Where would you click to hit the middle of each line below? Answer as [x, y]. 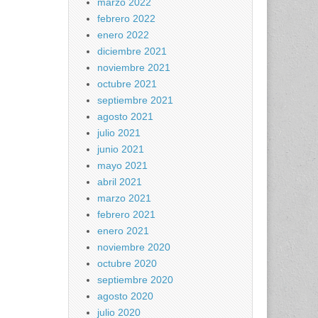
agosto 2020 [125, 296]
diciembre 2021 [132, 51]
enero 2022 [123, 35]
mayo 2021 [122, 165]
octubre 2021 [127, 84]
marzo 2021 [124, 198]
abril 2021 [120, 182]
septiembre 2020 [135, 280]
